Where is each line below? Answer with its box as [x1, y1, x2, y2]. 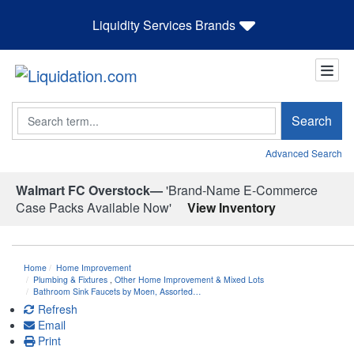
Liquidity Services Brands [92, 15, 235, 34]
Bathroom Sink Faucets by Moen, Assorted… [33, 284, 201, 297]
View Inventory [187, 198, 276, 217]
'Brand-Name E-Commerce [163, 180, 318, 199]
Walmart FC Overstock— [16, 180, 163, 199]
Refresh [35, 300, 77, 317]
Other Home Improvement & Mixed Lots [115, 273, 264, 285]
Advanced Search [265, 145, 342, 160]
